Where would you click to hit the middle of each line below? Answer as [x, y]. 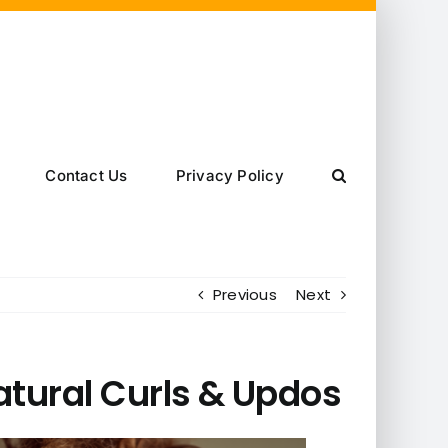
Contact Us [86, 175]
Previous [245, 294]
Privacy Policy [229, 175]
